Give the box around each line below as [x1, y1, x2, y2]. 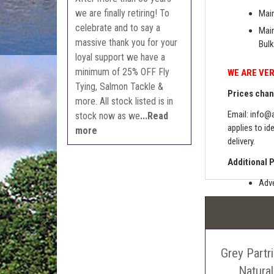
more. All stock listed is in [75, 95, 174, 107]
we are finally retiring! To [75, 7, 170, 19]
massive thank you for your [75, 36, 178, 48]
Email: [227, 109, 250, 120]
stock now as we [75, 109, 141, 122]
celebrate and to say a [75, 21, 161, 34]
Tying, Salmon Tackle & [75, 80, 164, 92]
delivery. [227, 136, 257, 147]
